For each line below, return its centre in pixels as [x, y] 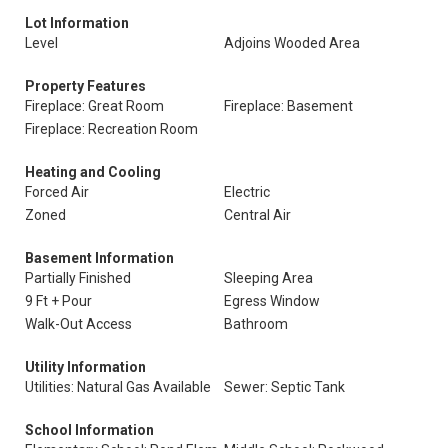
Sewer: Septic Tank [284, 387]
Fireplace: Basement [288, 106]
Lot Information [77, 23]
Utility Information [85, 367]
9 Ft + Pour [58, 301]
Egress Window [272, 301]
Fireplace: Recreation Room [111, 129]
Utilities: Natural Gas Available [118, 387]
